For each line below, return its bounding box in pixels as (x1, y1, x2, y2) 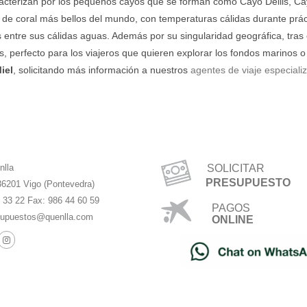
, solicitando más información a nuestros (13, 64, 191, 75)
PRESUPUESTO (203, 176, 291, 188)
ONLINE (211, 213, 254, 225)
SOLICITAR (196, 162, 265, 174)
